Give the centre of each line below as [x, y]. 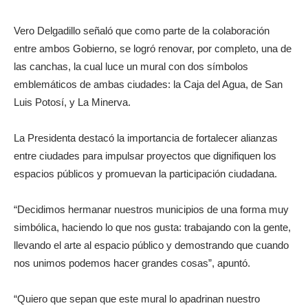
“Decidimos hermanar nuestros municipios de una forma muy [151, 210]
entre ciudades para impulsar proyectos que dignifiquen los [145, 156]
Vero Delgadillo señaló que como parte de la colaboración [142, 31]
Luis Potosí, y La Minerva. [72, 102]
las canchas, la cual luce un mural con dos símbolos [131, 67]
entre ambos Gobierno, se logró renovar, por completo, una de [153, 49]
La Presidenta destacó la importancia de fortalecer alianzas [146, 138]
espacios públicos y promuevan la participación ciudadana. [145, 174]
